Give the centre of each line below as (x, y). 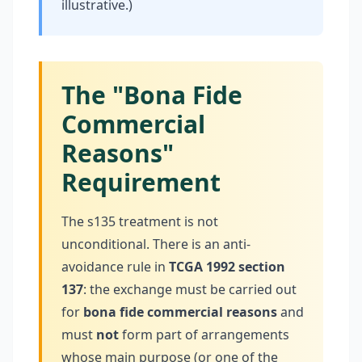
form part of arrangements (204, 335)
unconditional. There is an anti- (156, 244)
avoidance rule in (115, 267)
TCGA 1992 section (227, 267)
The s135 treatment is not (140, 221)
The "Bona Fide (152, 95)
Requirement (141, 182)
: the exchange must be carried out (190, 289)
